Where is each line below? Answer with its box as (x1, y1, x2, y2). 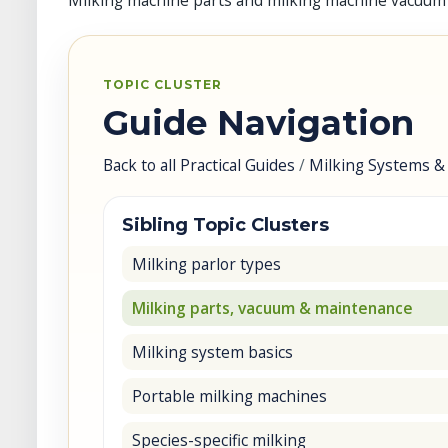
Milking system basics (132, 341, 293, 363)
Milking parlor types (132, 253, 281, 275)
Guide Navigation (103, 102, 414, 144)
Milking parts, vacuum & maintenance (132, 297, 413, 319)
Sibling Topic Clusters (122, 214, 329, 236)
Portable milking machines (132, 385, 327, 407)
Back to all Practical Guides (103, 154, 295, 176)
